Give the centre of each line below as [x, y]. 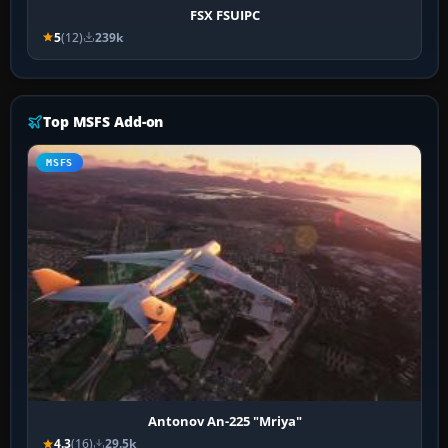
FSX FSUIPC [224, 14]
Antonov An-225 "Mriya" [224, 421]
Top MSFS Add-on [103, 121]
